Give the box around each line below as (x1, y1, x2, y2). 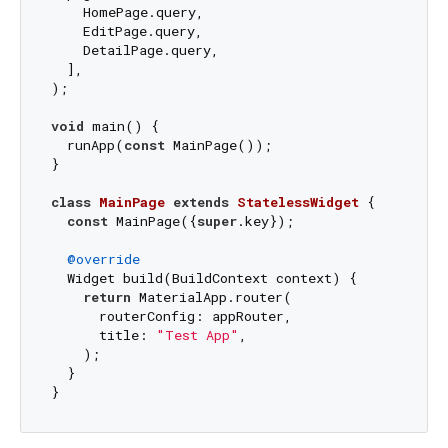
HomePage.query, (50, 3, 204, 22)
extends (172, 193, 229, 212)
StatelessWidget (236, 193, 359, 212)
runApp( (50, 136, 124, 155)
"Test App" (155, 326, 239, 345)
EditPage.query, (50, 22, 203, 41)
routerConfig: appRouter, (50, 307, 292, 326)
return (82, 288, 131, 307)
